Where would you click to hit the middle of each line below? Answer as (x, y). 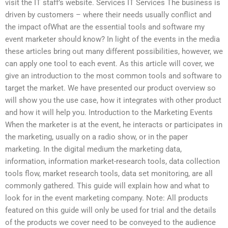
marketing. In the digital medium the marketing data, (93, 149)
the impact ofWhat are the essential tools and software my (105, 27)
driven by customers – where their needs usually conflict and (108, 15)
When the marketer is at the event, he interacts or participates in (114, 125)
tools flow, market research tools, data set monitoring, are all (109, 174)
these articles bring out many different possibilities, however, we (114, 52)
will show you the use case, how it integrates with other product (113, 101)
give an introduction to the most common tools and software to (113, 76)
